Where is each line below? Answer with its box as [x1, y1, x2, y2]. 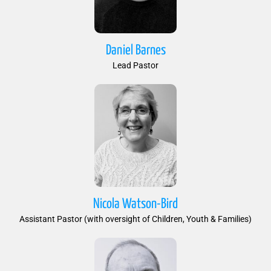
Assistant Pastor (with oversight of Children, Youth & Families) [19, 214, 252, 224]
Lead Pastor [113, 60, 158, 71]
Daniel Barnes [105, 44, 166, 58]
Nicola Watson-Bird [93, 197, 178, 211]
